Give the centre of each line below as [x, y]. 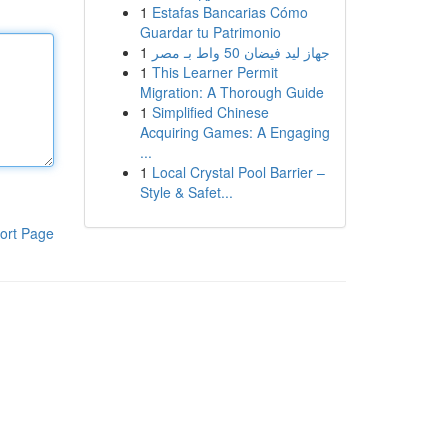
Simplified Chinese [210, 112]
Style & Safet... [186, 192]
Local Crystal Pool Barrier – [238, 172]
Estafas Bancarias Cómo [229, 12]
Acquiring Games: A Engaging [234, 132]
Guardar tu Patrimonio [210, 32]
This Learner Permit [214, 72]
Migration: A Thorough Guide [231, 92]
